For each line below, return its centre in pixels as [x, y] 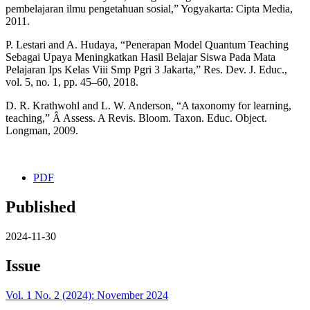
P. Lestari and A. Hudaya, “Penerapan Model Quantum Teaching [147, 45]
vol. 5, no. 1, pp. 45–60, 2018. [72, 82]
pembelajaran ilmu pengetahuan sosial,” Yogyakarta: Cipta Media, [149, 9]
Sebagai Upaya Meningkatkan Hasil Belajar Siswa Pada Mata [140, 57]
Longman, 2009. [42, 131]
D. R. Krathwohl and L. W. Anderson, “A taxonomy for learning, [148, 106]
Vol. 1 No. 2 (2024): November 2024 [87, 295]
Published [40, 207]
